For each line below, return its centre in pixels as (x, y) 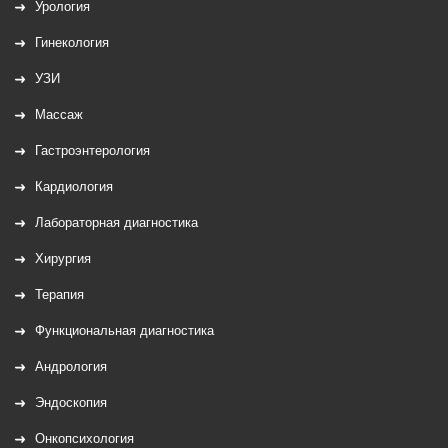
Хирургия (63, 257)
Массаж (59, 113)
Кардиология (74, 185)
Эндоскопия (71, 401)
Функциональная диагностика (124, 329)
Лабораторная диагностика (116, 221)
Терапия (59, 293)
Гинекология (72, 41)
